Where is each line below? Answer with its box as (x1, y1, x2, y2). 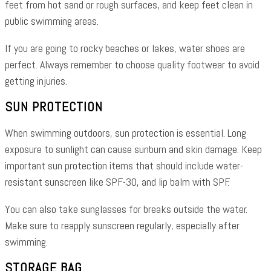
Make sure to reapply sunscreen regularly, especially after (5, 218, 240, 232)
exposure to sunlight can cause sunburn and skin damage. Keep (5, 142, 262, 156)
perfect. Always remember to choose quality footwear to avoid (5, 57, 260, 71)
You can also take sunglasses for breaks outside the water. (5, 201, 247, 216)
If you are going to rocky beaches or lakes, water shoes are (5, 41, 245, 55)
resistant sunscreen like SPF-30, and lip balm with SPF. (5, 174, 229, 189)
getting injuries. (5, 74, 67, 88)
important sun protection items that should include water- (5, 158, 243, 172)
